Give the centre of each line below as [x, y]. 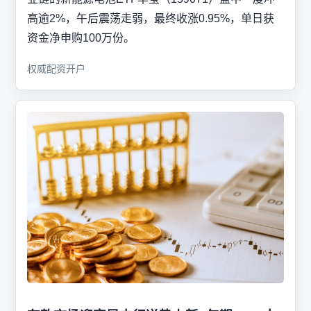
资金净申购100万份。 [81, 38]
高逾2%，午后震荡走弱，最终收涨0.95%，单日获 [151, 19]
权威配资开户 [56, 69]
